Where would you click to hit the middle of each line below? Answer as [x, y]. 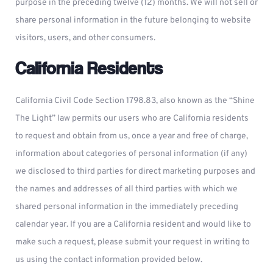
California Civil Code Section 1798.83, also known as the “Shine [135, 101]
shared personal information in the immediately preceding [127, 207]
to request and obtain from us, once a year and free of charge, [132, 136]
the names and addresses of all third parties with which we [126, 189]
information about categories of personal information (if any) [131, 154]
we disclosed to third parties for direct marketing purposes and [135, 172]
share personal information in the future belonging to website [133, 20]
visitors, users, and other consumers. [85, 38]
